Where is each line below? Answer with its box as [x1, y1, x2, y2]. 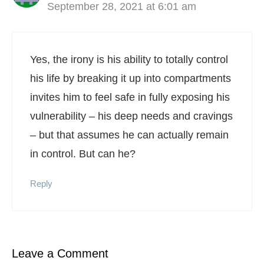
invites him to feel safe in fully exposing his [30, 91, 230, 103]
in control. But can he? [30, 147, 136, 160]
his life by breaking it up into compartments [30, 72, 231, 84]
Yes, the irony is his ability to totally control [30, 53, 228, 65]
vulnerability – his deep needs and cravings [30, 110, 233, 122]
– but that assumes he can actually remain [30, 128, 229, 141]
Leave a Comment [12, 246, 108, 260]
